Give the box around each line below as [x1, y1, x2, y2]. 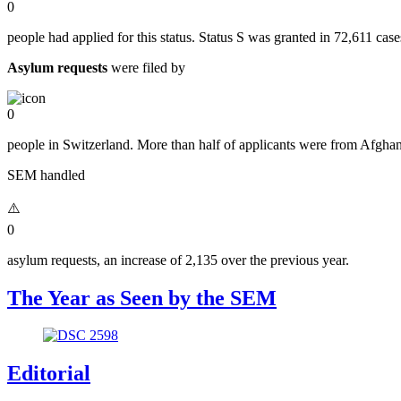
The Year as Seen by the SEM [7, 286, 277, 310]
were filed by [107, 59, 185, 75]
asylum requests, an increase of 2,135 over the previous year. [7, 252, 349, 268]
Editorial [7, 362, 90, 386]
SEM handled [7, 166, 85, 183]
